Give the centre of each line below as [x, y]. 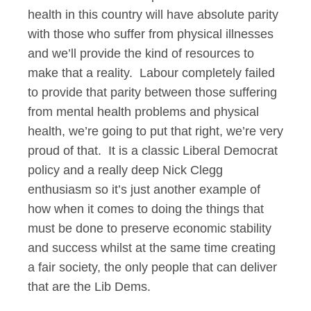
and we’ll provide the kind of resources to [141, 53]
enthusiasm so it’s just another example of [144, 190]
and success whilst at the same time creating [152, 248]
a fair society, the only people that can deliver [152, 267]
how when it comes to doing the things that [146, 209]
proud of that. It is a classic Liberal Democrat [153, 151]
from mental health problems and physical [143, 112]
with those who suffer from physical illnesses [151, 34]
